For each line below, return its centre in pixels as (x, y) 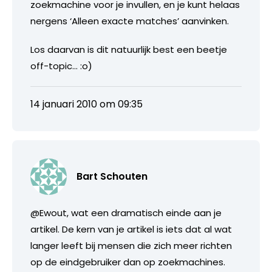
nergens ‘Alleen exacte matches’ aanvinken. (130, 21)
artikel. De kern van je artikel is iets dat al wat (131, 229)
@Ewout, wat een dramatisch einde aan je (126, 212)
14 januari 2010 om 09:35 (87, 104)
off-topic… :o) (61, 66)
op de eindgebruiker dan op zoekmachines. (128, 262)
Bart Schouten (112, 176)
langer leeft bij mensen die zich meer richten (131, 245)
